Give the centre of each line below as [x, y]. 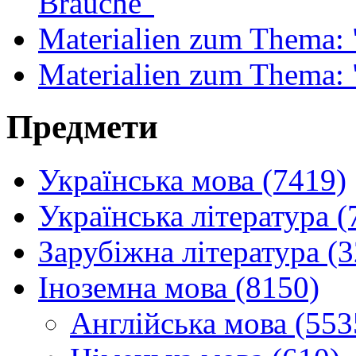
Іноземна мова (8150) [179, 288]
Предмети [82, 127]
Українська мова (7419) [192, 180]
